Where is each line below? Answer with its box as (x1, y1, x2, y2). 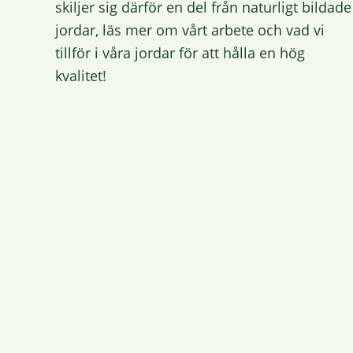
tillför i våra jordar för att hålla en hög (55, 43, 305, 62)
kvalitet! (55, 66, 106, 85)
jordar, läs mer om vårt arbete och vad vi (55, 20, 325, 39)
